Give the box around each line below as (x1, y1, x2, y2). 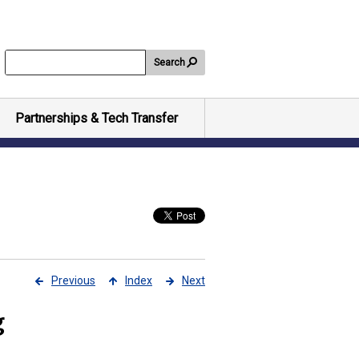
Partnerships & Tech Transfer (15, 111, 179, 126)
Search (154, 56, 185, 68)
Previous (51, 274, 95, 287)
